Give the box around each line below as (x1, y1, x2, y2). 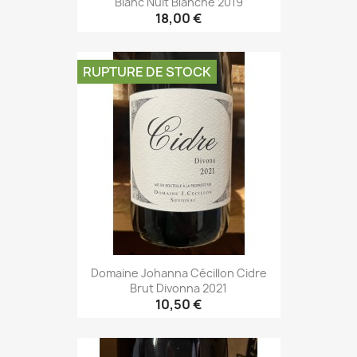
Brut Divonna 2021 (130, 280, 227, 296)
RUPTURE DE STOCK (82, 63, 211, 81)
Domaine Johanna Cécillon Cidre (90, 265, 267, 280)
